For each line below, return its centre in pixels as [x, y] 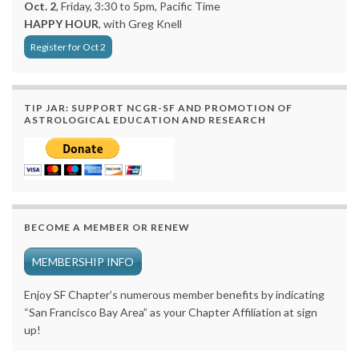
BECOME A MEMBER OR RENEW [107, 227]
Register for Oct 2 [68, 47]
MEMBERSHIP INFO [83, 262]
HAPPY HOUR [61, 24]
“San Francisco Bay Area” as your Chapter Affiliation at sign [171, 312]
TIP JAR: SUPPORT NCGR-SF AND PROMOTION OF [158, 108]
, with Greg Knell [140, 24]
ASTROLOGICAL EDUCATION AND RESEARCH [145, 120]
